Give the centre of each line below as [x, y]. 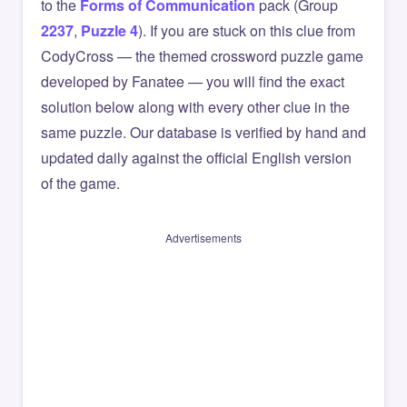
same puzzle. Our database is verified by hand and [203, 132]
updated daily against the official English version [196, 158]
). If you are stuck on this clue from [247, 30]
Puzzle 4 [109, 30]
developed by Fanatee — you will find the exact [193, 81]
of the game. [80, 183]
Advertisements [203, 238]
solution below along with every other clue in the [195, 107]
